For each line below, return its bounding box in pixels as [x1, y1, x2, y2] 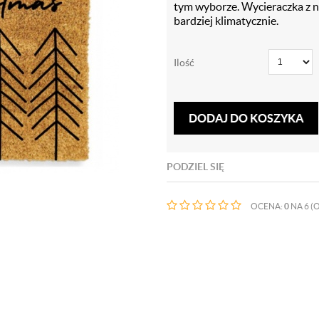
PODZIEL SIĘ [167, 161, 224, 172]
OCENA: [251, 202, 284, 211]
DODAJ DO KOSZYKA [189, 112, 303, 125]
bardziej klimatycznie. [174, 14, 278, 27]
